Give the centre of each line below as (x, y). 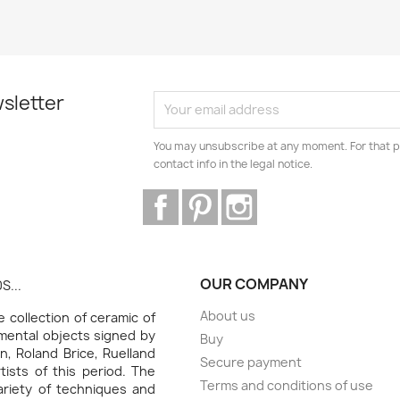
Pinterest (251, 198)
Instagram (292, 198)
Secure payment (251, 362)
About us (228, 315)
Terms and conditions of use (287, 385)
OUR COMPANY (254, 283)
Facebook (212, 198)
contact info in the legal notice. (233, 163)
